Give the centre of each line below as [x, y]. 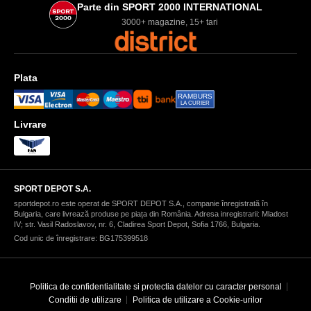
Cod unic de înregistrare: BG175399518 [81, 238]
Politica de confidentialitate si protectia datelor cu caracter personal [155, 286]
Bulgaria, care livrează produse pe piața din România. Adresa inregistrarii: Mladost [151, 213]
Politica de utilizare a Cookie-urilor [197, 300]
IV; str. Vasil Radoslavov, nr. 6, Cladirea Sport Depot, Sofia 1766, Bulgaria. [137, 224]
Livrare [30, 124]
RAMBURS [195, 96]
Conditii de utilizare [85, 300]
